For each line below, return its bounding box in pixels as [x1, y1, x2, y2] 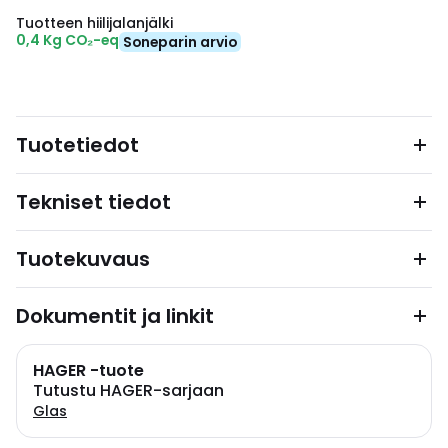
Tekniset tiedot [16, 188, 171, 216]
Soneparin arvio [123, 32, 237, 52]
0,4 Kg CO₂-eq [16, 30, 119, 50]
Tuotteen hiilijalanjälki [16, 13, 173, 33]
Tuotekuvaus [16, 245, 150, 273]
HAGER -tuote [33, 359, 144, 382]
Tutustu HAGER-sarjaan [33, 379, 224, 402]
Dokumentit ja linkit [16, 302, 214, 330]
